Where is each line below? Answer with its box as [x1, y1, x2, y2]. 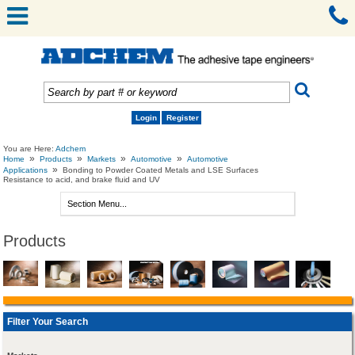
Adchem [55, 144, 86, 154]
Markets [87, 155, 116, 164]
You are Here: [3, 144, 56, 154]
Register [166, 113, 199, 123]
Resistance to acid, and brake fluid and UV [3, 175, 161, 185]
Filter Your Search [6, 315, 88, 327]
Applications [3, 166, 48, 175]
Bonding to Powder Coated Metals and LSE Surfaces [63, 166, 259, 175]
